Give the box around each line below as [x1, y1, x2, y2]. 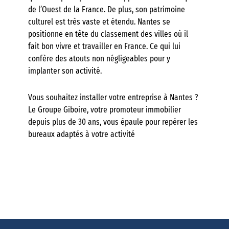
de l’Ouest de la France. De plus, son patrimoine [28, 6, 185, 14]
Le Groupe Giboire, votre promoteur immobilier [28, 106, 181, 114]
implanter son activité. [28, 67, 102, 75]
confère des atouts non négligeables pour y [28, 55, 170, 63]
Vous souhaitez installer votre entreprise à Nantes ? [28, 94, 198, 102]
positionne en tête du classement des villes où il [28, 30, 188, 38]
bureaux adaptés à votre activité [28, 130, 135, 139]
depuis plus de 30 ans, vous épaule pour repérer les [28, 118, 198, 126]
